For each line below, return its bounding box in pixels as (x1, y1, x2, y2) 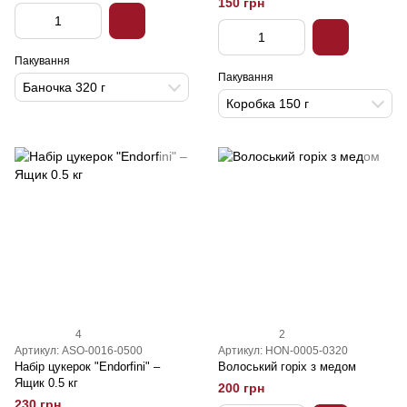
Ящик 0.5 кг (15, 376, 78, 390)
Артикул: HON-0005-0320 (218, 344, 348, 357)
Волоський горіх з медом (218, 360, 356, 373)
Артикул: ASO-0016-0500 (15, 344, 143, 357)
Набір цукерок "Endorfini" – (15, 360, 160, 373)
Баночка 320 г (23, 80, 105, 94)
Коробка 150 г (226, 96, 309, 111)
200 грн (218, 381, 264, 395)
